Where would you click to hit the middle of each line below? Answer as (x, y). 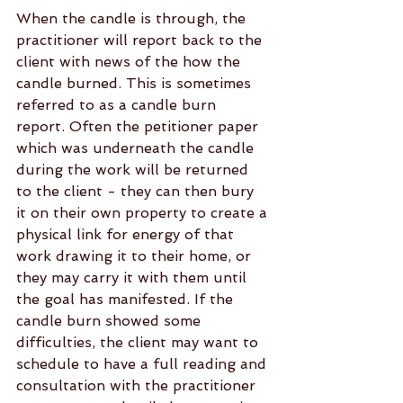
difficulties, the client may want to (139, 342)
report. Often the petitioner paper (139, 126)
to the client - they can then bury (137, 191)
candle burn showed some (111, 321)
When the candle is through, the (133, 18)
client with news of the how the (130, 62)
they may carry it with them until (134, 278)
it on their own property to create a (144, 213)
